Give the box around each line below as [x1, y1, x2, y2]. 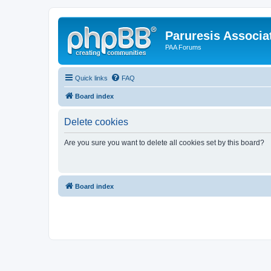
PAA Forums [165, 44, 201, 51]
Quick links [75, 74, 108, 82]
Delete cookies [64, 116, 128, 127]
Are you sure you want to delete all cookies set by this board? [64, 138, 264, 147]
